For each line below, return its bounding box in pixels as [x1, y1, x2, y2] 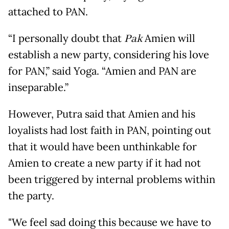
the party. [8, 189, 54, 203]
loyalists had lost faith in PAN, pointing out [8, 124, 211, 138]
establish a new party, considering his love [8, 48, 209, 62]
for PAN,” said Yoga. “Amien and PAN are [8, 64, 196, 78]
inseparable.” [8, 81, 68, 95]
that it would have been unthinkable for [8, 140, 197, 154]
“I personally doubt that [8, 32, 124, 45]
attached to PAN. [8, 5, 88, 19]
